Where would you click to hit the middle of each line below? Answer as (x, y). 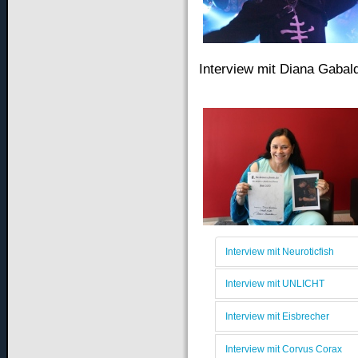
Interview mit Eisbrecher (277, 317)
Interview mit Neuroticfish (279, 251)
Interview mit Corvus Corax (283, 349)
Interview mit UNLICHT (274, 284)
